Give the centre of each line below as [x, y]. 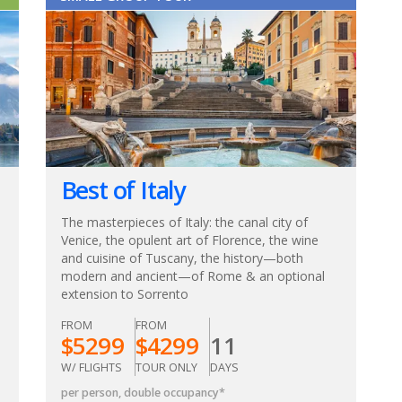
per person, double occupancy [140, 392]
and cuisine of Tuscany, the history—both [182, 258]
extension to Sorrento [124, 293]
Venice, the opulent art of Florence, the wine [189, 240]
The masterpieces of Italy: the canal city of [184, 222]
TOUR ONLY [166, 367]
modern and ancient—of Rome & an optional [192, 275]
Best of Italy [122, 189]
